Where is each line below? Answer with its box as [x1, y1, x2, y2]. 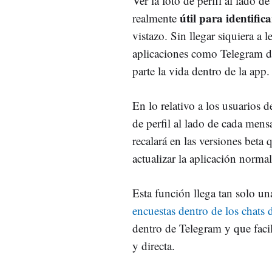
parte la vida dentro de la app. [132, 63, 270, 78]
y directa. [132, 237, 175, 253]
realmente [132, 10, 180, 25]
